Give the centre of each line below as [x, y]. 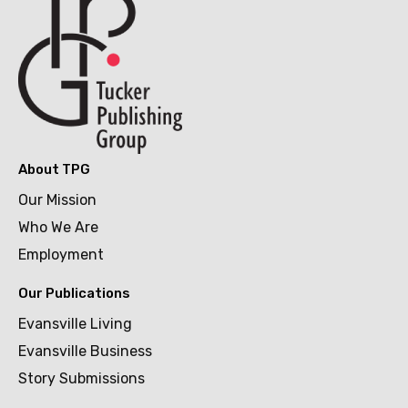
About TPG [54, 169]
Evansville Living [75, 323]
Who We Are [58, 227]
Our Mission [57, 199]
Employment [61, 254]
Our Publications [74, 293]
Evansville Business [85, 351]
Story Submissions [82, 378]
